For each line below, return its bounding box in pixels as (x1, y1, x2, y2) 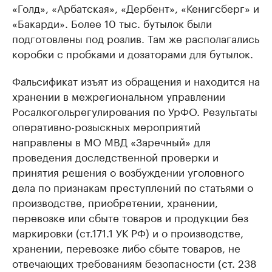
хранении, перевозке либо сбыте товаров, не (12, 239, 240, 256)
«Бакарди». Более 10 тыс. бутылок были (12, 15, 212, 31)
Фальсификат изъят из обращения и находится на (12, 72, 260, 89)
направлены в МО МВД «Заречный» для (12, 133, 211, 149)
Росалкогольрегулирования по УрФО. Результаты (12, 103, 257, 119)
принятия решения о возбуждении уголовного (12, 163, 244, 180)
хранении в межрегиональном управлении (12, 87, 225, 104)
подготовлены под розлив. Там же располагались (12, 30, 259, 46)
